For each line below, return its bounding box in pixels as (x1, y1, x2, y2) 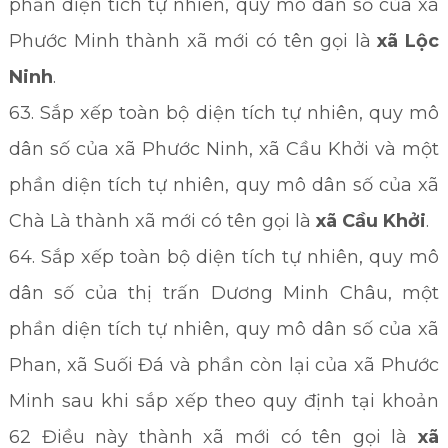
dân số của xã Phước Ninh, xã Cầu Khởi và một (8, 138, 440, 160)
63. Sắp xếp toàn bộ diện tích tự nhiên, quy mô (8, 102, 440, 124)
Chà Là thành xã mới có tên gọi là (8, 210, 316, 232)
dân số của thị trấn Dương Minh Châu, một (8, 282, 440, 304)
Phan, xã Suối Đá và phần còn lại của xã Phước (8, 354, 440, 376)
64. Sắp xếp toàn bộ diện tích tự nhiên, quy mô (8, 246, 440, 268)
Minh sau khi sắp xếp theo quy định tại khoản (8, 390, 440, 412)
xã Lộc (377, 30, 440, 52)
